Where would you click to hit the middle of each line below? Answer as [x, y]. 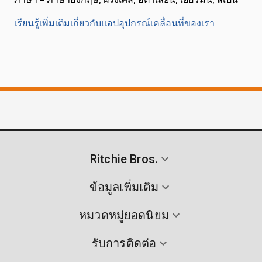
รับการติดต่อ [124, 243]
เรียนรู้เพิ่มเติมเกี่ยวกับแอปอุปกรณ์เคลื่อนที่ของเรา [114, 23]
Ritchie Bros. [124, 159]
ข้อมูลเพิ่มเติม [124, 187]
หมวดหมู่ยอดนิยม [124, 215]
